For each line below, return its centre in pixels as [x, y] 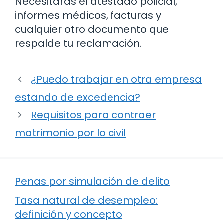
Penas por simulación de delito [92, 181]
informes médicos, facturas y [88, 16]
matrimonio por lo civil [70, 133]
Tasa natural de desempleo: [86, 200]
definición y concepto [69, 214]
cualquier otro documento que [92, 30]
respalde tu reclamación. [78, 44]
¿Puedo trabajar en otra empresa [116, 79]
